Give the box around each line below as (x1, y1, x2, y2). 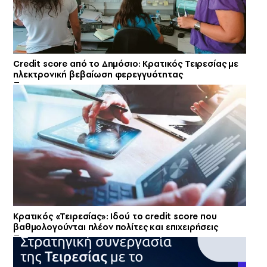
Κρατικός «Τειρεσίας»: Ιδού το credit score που (13, 210, 217, 222)
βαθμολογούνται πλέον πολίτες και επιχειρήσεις (13, 221, 218, 233)
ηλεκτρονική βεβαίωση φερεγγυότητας (13, 68, 183, 80)
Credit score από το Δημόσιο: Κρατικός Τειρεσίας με (13, 57, 238, 70)
